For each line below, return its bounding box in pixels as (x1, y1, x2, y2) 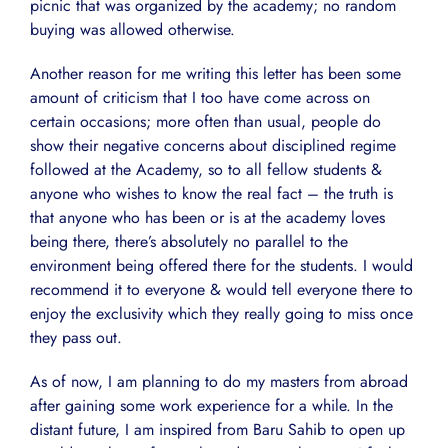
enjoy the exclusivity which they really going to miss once (30, 302, 413, 326)
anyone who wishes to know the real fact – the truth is (30, 182, 393, 206)
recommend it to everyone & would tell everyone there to (30, 278, 413, 302)
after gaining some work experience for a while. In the (30, 394, 393, 418)
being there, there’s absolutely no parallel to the (30, 230, 348, 254)
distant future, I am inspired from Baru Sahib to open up (30, 418, 405, 442)
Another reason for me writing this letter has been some (30, 62, 401, 86)
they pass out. (30, 326, 122, 350)
